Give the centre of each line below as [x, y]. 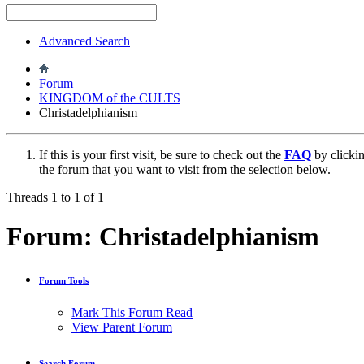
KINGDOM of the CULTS [110, 97]
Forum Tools [64, 280]
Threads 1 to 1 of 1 [55, 197]
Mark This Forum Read [132, 312]
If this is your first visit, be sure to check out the [162, 154]
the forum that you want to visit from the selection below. [185, 169]
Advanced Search [84, 41]
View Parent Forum [122, 327]
